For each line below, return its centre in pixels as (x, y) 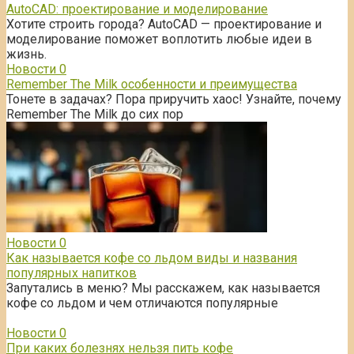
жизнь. (26, 55)
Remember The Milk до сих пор (95, 115)
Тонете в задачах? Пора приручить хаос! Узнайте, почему (174, 100)
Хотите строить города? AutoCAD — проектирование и (164, 24)
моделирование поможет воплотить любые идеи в (159, 40)
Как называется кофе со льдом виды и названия (152, 258)
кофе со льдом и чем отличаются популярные (142, 303)
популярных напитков (72, 273)
